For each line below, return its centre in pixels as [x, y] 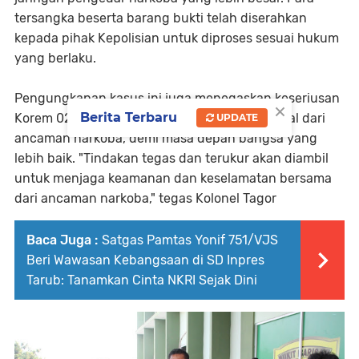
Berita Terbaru [129, 117]
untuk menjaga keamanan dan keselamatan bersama [173, 179]
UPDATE [236, 117]
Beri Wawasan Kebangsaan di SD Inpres [145, 260]
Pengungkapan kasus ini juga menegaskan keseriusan [177, 99]
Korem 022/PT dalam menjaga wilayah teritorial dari [170, 119]
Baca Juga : [62, 240]
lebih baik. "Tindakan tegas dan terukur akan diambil [171, 159]
